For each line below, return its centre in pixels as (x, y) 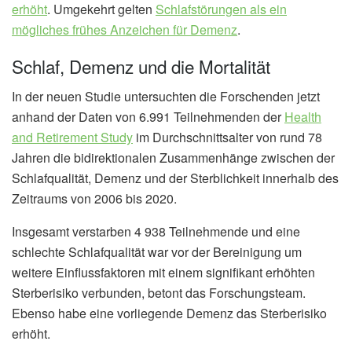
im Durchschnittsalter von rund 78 (227, 137)
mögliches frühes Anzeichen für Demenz (125, 29)
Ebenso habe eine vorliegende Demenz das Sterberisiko (169, 313)
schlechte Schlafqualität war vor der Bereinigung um (157, 252)
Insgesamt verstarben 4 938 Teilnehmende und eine (156, 232)
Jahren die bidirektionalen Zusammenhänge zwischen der (173, 158)
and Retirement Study (72, 137)
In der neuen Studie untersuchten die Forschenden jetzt (166, 97)
